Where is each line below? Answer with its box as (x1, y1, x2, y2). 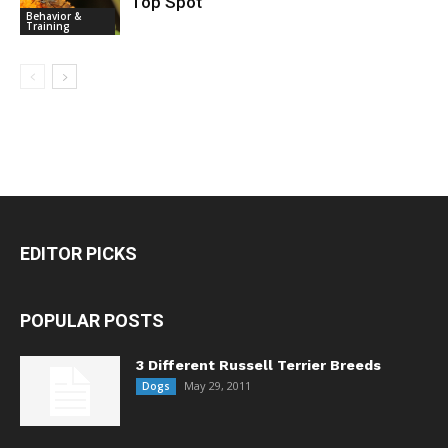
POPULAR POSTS (20, 310, 164, 331)
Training (26, 18, 70, 33)
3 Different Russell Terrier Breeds (136, 357, 381, 373)
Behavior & (26, 8, 81, 23)
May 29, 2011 (184, 378, 251, 393)
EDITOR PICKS (20, 243, 137, 264)
